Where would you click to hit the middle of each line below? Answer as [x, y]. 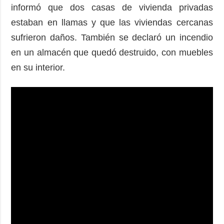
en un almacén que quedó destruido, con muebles [112, 52]
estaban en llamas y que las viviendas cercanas [112, 22]
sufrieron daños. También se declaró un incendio [112, 37]
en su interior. [38, 67]
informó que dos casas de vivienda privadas [112, 7]
